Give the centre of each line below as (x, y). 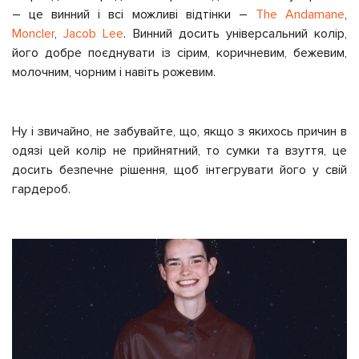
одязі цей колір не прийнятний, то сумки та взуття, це (179, 150)
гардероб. (41, 189)
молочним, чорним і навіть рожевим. (114, 72)
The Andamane (300, 14)
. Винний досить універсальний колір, (236, 33)
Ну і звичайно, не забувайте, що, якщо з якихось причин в (179, 131)
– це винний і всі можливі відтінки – (134, 14)
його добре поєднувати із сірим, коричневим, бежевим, (179, 52)
